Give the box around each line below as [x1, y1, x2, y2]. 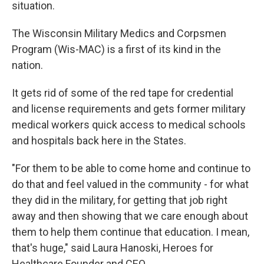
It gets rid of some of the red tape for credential [12, 87, 233, 99]
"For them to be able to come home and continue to [12, 162, 250, 174]
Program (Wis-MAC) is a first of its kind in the [12, 43, 221, 55]
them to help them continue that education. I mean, [12, 226, 249, 238]
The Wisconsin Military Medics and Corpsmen [12, 27, 226, 39]
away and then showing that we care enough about [12, 210, 248, 222]
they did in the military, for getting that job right [12, 194, 227, 206]
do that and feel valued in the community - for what [12, 178, 249, 190]
